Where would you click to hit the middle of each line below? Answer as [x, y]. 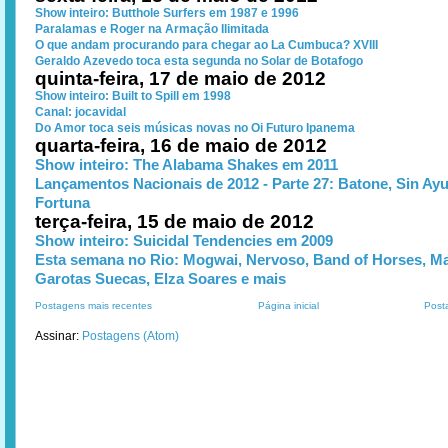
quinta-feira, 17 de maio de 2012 [180, 78]
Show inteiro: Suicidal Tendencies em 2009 [184, 240]
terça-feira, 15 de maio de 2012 [174, 221]
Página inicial [288, 305]
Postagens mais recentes [93, 305]
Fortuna [62, 202]
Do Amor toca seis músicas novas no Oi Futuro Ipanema [195, 128]
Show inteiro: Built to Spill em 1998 [133, 96]
